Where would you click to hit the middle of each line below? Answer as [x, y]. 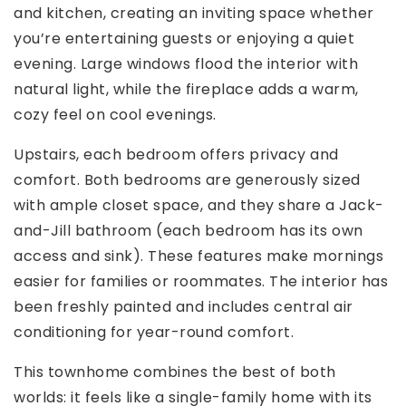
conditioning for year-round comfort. [154, 333]
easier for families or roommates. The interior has [201, 282]
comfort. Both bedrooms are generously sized [187, 180]
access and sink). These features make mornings [198, 256]
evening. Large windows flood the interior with [186, 64]
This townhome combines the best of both [175, 372]
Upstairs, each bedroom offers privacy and [176, 155]
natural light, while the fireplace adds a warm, [186, 90]
